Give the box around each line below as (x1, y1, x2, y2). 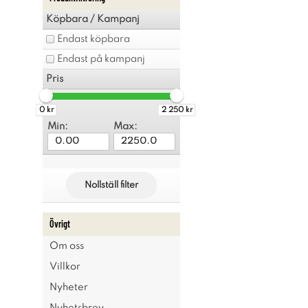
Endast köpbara (57, 34, 130, 44)
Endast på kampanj (57, 54, 145, 64)
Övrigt (49, 218, 70, 230)
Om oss (49, 241, 84, 251)
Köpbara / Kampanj (46, 14, 140, 24)
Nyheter (49, 283, 88, 292)
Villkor (49, 262, 80, 272)
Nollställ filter (85, 181, 138, 190)
